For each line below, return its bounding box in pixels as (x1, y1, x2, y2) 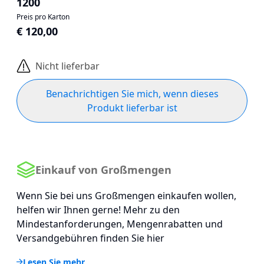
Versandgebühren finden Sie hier (16, 232, 164, 245)
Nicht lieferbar (35, 59, 100, 72)
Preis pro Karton (16, 12, 70, 22)
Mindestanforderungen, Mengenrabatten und (16, 217, 223, 230)
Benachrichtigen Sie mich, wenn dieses (45, 87, 219, 100)
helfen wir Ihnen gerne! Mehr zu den (16, 203, 180, 216)
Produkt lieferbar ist (87, 101, 177, 114)
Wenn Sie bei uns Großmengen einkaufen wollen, (16, 189, 236, 202)
